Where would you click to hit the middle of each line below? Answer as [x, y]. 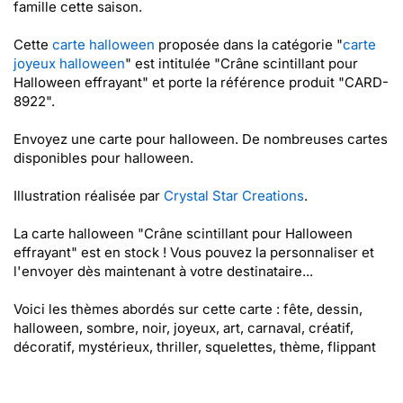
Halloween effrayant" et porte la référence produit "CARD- [201, 82]
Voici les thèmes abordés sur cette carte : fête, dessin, [188, 309]
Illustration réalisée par [89, 196]
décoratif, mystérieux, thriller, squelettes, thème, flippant [195, 347]
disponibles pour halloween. [103, 158]
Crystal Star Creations [234, 196]
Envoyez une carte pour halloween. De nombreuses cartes [201, 139]
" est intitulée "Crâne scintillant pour [242, 63]
